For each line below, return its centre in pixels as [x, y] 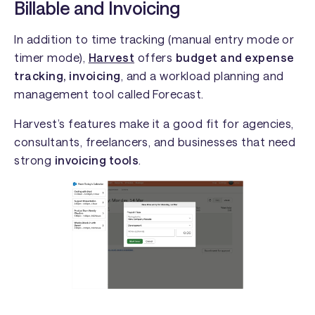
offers [155, 57]
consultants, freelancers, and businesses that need [155, 141]
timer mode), [51, 57]
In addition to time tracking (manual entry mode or [154, 39]
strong [34, 160]
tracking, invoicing [67, 75]
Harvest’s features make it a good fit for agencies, [154, 123]
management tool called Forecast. [112, 94]
